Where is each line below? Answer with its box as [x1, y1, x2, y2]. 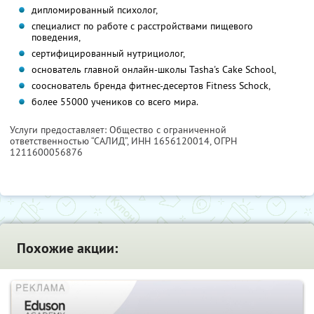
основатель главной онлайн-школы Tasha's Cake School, [31, 63, 276, 76]
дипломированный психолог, [31, 4, 158, 17]
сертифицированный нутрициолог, [31, 47, 185, 60]
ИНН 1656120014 [131, 135, 210, 148]
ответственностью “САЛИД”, [10, 135, 131, 148]
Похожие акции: [17, 239, 118, 258]
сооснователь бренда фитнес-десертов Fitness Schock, [31, 79, 271, 93]
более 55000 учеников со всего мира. [31, 95, 198, 109]
